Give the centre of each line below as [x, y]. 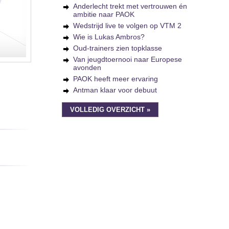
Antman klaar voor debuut [115, 90]
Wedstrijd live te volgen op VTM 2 [127, 26]
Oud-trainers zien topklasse [118, 48]
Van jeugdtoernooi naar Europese [128, 59]
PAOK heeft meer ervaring [116, 79]
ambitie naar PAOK [104, 14]
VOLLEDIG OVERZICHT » [110, 110]
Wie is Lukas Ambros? [109, 37]
